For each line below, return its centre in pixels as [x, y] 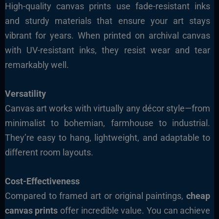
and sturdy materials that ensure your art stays [108, 21]
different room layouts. [49, 152]
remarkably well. [37, 65]
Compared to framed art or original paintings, [96, 196]
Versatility [25, 93]
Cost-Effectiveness [42, 181]
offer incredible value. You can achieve [134, 210]
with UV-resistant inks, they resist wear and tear [108, 50]
